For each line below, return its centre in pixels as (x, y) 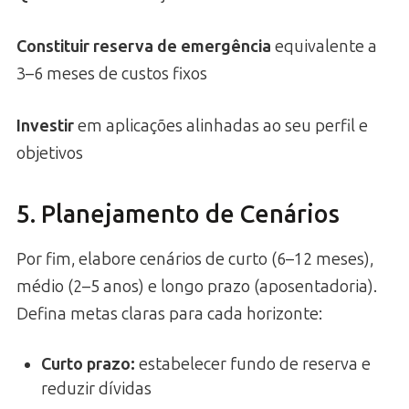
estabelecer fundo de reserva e (253, 364)
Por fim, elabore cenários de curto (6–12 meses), (195, 259)
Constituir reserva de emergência (144, 47)
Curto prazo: (88, 364)
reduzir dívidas (96, 388)
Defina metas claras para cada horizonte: (169, 314)
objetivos (50, 154)
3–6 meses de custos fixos (112, 74)
